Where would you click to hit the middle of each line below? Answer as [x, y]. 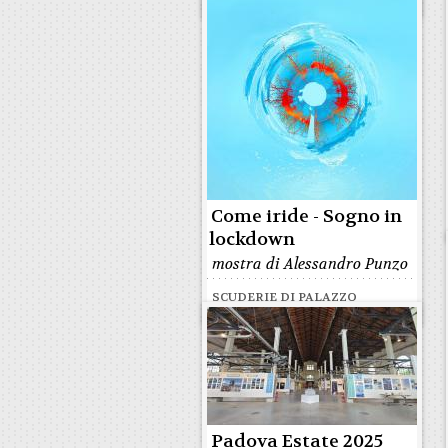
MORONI [241, 313]
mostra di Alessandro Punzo [310, 264]
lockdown [252, 239]
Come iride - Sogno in [306, 216]
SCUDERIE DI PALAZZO [284, 297]
